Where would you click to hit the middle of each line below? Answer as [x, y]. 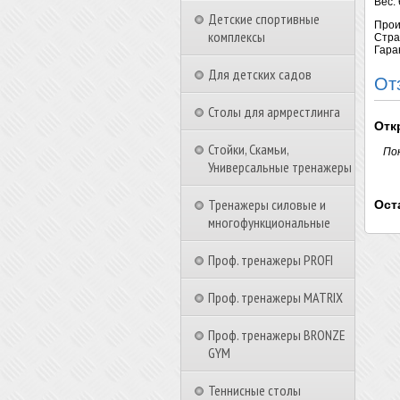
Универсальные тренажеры [280, 167]
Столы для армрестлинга [274, 112]
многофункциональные [269, 222]
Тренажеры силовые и [267, 204]
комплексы [237, 37]
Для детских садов [260, 74]
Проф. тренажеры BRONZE [277, 335]
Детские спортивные [264, 19]
